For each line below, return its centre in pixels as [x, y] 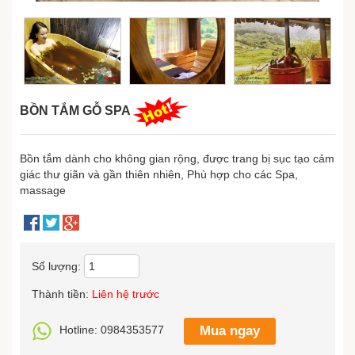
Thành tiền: [62, 294]
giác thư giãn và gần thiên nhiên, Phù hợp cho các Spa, [159, 175]
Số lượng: [58, 267]
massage [43, 191]
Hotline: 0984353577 [112, 330]
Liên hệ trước [126, 294]
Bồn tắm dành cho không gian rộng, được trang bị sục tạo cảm [177, 159]
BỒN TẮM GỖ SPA [76, 111]
